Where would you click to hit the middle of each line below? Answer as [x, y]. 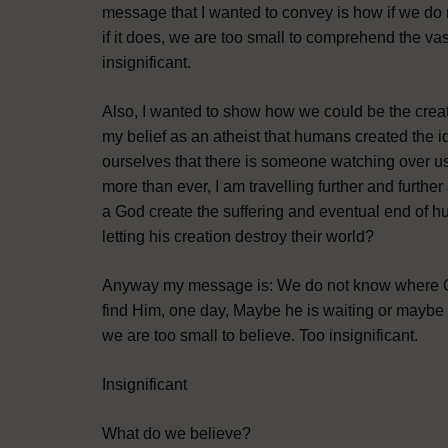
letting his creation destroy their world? [238, 237]
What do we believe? [176, 434]
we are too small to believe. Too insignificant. [260, 336]
